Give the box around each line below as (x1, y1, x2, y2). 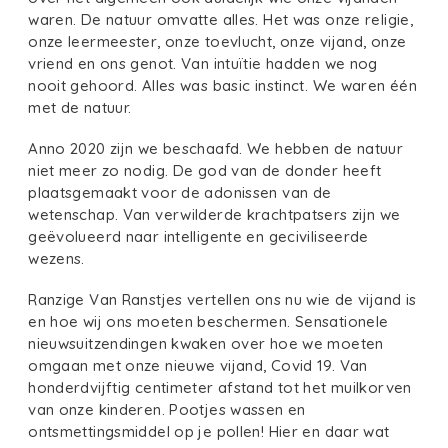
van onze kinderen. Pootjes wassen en (28, 399, 306, 419)
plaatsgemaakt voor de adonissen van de (28, 183, 332, 203)
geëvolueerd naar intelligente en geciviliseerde (28, 227, 369, 247)
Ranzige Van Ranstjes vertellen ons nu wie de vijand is (28, 289, 417, 309)
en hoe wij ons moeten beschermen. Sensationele (28, 311, 389, 331)
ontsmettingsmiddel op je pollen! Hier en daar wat (28, 421, 390, 441)
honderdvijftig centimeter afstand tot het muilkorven (28, 377, 412, 397)
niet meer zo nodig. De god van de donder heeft (28, 161, 382, 181)
